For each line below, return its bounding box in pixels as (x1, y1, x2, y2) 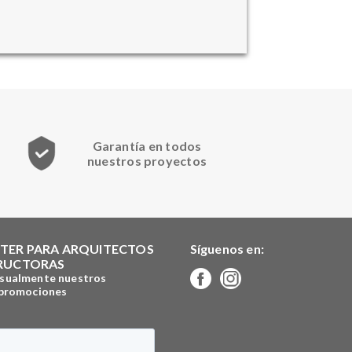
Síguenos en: (189, 240, 264, 256)
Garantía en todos (92, 137, 202, 153)
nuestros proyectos (86, 152, 207, 168)
